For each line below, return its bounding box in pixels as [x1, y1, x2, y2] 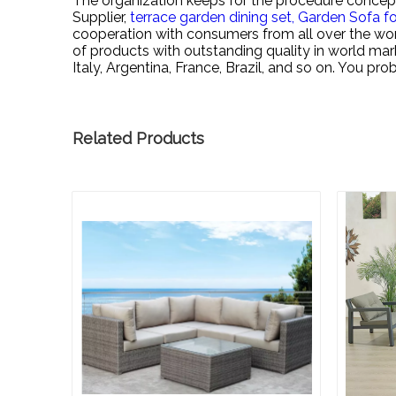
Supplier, [72, 9, 130, 27]
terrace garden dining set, [130, 9, 298, 27]
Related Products [72, 129, 204, 148]
